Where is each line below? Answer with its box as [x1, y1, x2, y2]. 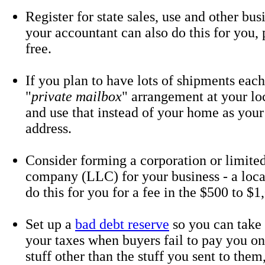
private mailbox [31, 89, 122, 104]
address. [25, 121, 75, 136]
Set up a [25, 216, 75, 232]
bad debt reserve [75, 216, 169, 232]
